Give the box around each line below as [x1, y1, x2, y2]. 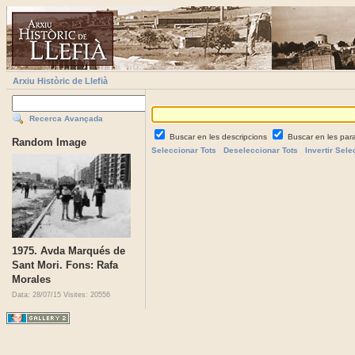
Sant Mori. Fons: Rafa [12, 259, 118, 272]
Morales [12, 273, 51, 286]
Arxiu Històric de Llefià [13, 76, 108, 86]
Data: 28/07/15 [12, 291, 63, 300]
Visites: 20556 [63, 291, 110, 300]
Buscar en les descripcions [170, 132, 269, 142]
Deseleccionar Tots [223, 146, 298, 155]
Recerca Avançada [29, 114, 103, 124]
